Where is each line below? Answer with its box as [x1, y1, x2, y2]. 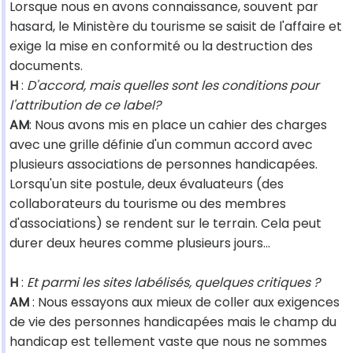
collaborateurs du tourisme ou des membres [9, 195, 286, 214]
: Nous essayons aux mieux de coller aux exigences [29, 293, 340, 312]
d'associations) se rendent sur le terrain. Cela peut [9, 214, 321, 233]
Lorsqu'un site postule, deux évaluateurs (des [9, 175, 284, 194]
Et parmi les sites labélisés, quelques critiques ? [27, 273, 320, 292]
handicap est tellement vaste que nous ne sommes [9, 333, 327, 351]
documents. [9, 57, 83, 76]
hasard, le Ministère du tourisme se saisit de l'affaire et [9, 17, 342, 36]
